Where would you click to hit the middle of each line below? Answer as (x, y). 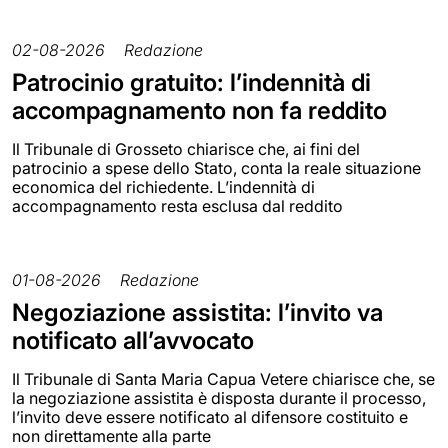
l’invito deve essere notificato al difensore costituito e (210, 416)
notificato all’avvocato (133, 340)
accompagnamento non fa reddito (199, 110)
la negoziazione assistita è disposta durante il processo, (219, 397)
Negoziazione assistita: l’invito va (197, 312)
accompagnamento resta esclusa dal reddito (177, 205)
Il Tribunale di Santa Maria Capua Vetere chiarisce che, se (223, 378)
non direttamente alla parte (111, 435)
